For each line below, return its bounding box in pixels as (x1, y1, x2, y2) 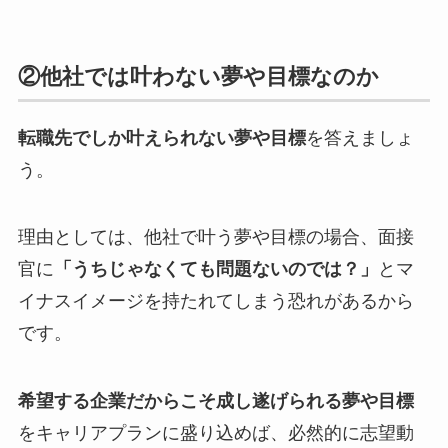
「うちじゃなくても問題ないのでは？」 (53, 259, 378, 280)
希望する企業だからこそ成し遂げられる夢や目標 (17, 391, 414, 412)
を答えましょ (305, 127, 414, 148)
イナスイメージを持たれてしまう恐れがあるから (17, 291, 414, 312)
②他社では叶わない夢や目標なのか (17, 63, 379, 89)
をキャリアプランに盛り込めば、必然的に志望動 (17, 423, 414, 444)
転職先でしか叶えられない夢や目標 (17, 127, 306, 148)
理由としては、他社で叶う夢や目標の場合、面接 (17, 227, 414, 248)
